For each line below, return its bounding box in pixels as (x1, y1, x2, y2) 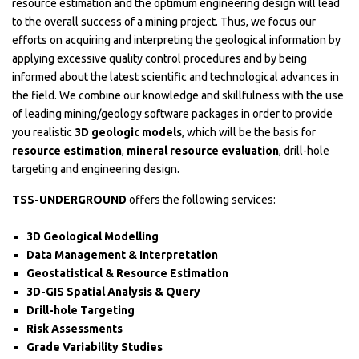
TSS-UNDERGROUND (12, 193, 127, 206)
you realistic (12, 126, 75, 139)
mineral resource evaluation (127, 144, 279, 157)
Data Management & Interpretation (26, 248, 218, 261)
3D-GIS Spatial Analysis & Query (26, 285, 200, 298)
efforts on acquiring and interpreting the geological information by (12, 34, 341, 46)
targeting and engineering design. (12, 163, 179, 175)
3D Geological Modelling (26, 230, 159, 243)
